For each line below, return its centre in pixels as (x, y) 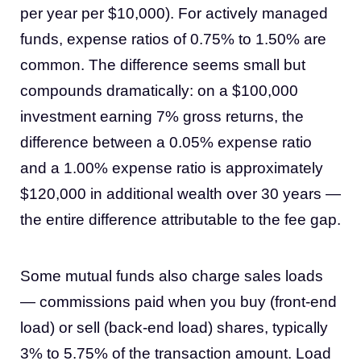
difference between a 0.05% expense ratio (166, 142)
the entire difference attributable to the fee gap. (180, 220)
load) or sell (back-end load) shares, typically (174, 328)
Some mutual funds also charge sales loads (172, 276)
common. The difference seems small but (163, 65)
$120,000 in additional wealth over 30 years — (180, 194)
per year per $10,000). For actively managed (174, 13)
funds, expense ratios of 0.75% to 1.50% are (173, 39)
